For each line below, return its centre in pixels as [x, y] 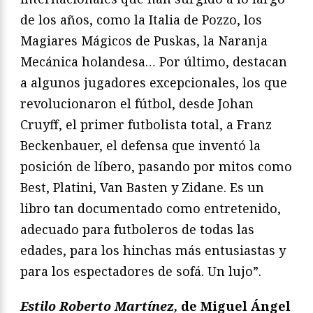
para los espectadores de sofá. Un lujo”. [141, 271]
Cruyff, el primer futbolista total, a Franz [146, 124]
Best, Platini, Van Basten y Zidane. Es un [142, 187]
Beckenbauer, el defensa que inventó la [140, 145]
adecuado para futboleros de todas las [137, 229]
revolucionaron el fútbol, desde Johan [137, 103]
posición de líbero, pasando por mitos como [156, 166]
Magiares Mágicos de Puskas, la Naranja [144, 40]
